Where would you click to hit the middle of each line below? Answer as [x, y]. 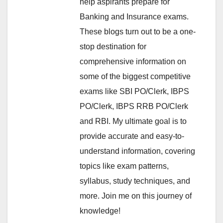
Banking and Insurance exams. [134, 16]
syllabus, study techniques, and [135, 181]
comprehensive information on [133, 61]
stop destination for [113, 46]
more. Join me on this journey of [136, 196]
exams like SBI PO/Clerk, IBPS [134, 91]
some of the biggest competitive [135, 76]
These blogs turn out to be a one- [138, 31]
